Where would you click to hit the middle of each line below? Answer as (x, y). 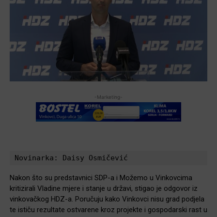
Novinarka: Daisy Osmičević (71, 158)
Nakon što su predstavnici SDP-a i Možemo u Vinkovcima (101, 178)
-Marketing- (108, 97)
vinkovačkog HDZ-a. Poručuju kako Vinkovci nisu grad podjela (107, 199)
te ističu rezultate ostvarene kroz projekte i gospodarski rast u (108, 209)
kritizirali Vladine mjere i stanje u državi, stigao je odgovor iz (104, 188)
